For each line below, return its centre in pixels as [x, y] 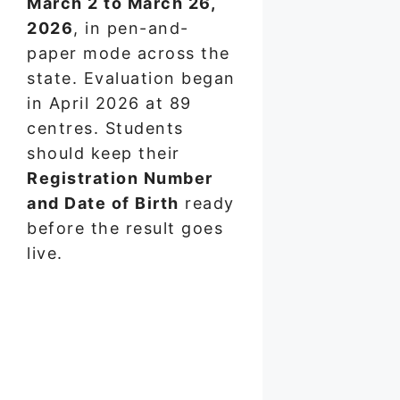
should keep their [104, 154]
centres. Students [105, 129]
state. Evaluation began [131, 79]
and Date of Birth [103, 204]
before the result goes [125, 229]
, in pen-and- [131, 29]
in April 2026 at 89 [109, 104]
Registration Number [120, 179]
